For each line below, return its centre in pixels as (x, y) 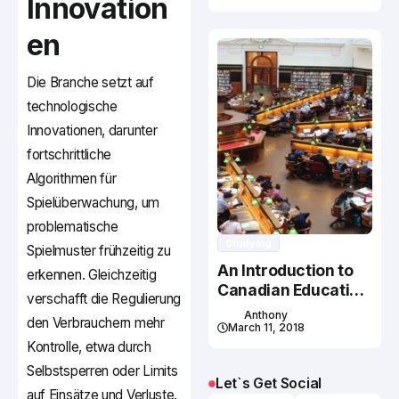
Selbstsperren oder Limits (102, 371)
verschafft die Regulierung (104, 299)
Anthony (266, 315)
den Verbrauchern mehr (96, 323)
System (246, 310)
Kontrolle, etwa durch (89, 347)
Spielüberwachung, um (93, 203)
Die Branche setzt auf (90, 83)
